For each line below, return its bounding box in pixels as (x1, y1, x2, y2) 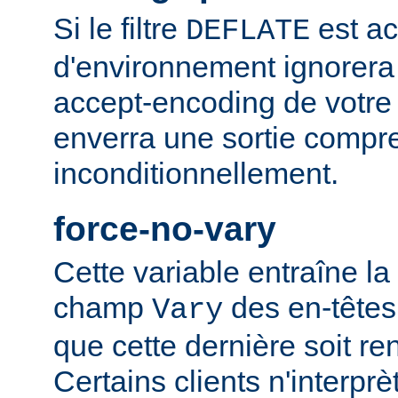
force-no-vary (53, 209, 276, 248)
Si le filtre (53, 11, 186, 45)
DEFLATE (186, 13, 310, 48)
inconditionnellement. (53, 155, 338, 190)
